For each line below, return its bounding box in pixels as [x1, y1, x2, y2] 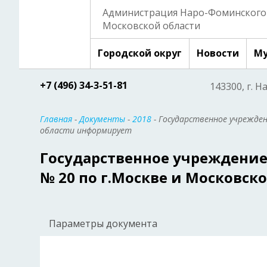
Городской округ [98, 46, 182, 60]
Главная [40, 113, 72, 125]
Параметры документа [49, 217, 157, 230]
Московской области [103, 19, 200, 32]
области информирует [40, 125, 132, 136]
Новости [197, 46, 239, 60]
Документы [79, 113, 125, 125]
